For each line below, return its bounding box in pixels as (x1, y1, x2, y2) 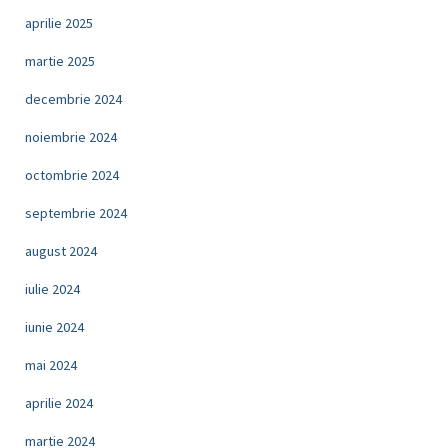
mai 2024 (25, 355, 77, 374)
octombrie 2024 (25, 165, 119, 184)
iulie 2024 (25, 279, 80, 298)
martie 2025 (25, 51, 95, 70)
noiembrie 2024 (25, 127, 117, 146)
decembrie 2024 (25, 89, 122, 108)
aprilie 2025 (25, 13, 93, 32)
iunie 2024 (25, 317, 84, 336)
